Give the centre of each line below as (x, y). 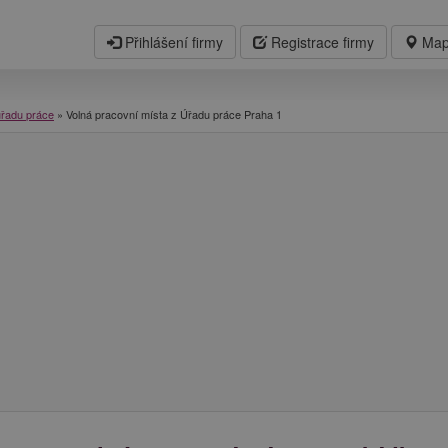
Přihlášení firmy (172, 42)
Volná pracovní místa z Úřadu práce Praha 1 (174, 113)
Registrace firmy (320, 42)
